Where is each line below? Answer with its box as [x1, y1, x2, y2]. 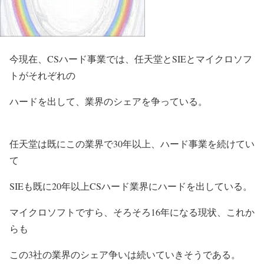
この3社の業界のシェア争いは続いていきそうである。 [9, 248, 240, 260]
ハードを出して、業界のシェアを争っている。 [9, 95, 207, 107]
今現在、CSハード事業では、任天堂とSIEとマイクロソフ [9, 52, 252, 65]
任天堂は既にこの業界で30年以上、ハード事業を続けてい [9, 137, 255, 150]
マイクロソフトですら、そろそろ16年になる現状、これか [9, 206, 255, 218]
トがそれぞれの [9, 69, 75, 81]
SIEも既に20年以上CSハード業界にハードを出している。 [9, 180, 252, 192]
